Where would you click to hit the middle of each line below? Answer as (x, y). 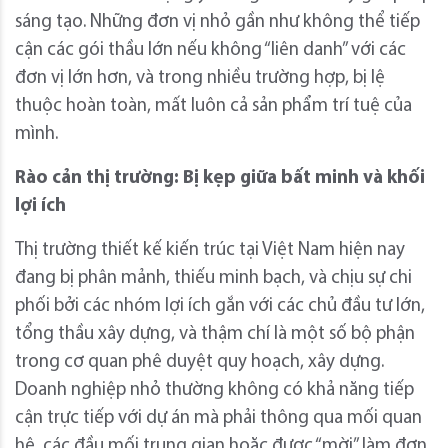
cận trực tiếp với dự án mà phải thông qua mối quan (218, 419)
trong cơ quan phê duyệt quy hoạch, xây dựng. (199, 363)
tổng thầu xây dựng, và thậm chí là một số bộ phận (215, 335)
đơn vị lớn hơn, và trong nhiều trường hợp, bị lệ (200, 79)
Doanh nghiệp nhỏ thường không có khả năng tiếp (214, 391)
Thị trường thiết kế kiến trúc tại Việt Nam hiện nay (210, 251)
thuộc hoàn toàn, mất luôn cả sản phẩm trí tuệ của (213, 107)
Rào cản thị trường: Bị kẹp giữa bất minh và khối (220, 179)
